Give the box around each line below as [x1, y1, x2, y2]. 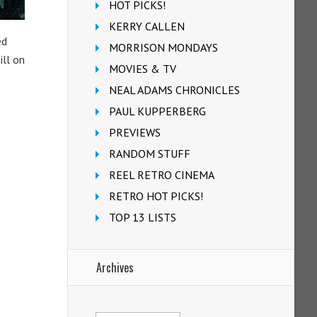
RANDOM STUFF [109, 146, 190, 161]
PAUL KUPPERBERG [109, 104, 206, 118]
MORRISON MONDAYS [109, 40, 218, 54]
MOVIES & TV [109, 62, 176, 76]
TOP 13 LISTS [109, 210, 176, 224]
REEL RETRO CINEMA [109, 168, 214, 182]
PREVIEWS [109, 125, 161, 139]
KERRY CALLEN [109, 19, 185, 33]
